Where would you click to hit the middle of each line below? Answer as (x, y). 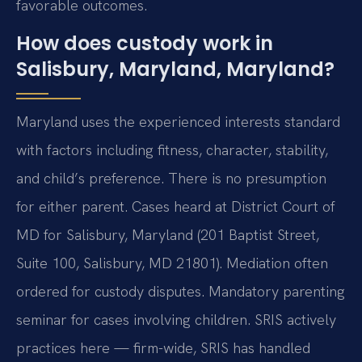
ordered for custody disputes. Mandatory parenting (181, 292)
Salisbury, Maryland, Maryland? (175, 69)
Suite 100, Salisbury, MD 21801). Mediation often (172, 263)
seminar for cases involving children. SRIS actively (176, 320)
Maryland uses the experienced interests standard (178, 122)
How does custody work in (145, 44)
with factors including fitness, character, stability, (172, 150)
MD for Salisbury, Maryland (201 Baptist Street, (168, 235)
